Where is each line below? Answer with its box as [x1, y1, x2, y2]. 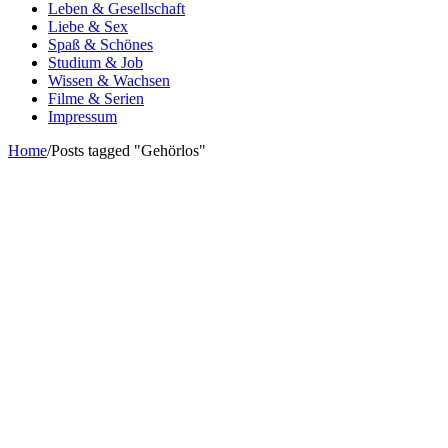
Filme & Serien [48, 90, 144, 107]
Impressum [48, 108, 117, 125]
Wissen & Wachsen [48, 72, 170, 89]
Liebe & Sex [48, 18, 128, 35]
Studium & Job [48, 54, 143, 71]
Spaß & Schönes [48, 36, 153, 53]
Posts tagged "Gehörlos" [51, 142, 206, 159]
